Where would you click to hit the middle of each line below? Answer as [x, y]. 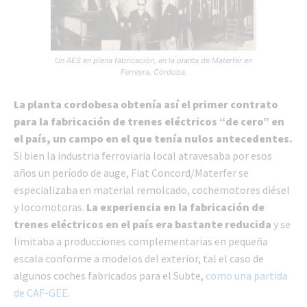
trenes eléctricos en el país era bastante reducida [143, 224]
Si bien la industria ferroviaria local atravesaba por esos [143, 156]
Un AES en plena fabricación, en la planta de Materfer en [153, 61]
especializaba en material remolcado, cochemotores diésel [152, 190]
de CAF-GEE [41, 293]
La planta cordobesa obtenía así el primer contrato [146, 105]
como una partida [247, 276]
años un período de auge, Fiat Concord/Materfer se [131, 173]
